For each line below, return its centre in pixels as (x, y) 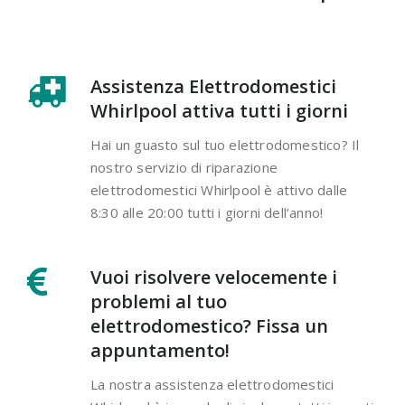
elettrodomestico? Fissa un (209, 326)
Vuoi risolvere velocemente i (214, 278)
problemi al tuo (159, 302)
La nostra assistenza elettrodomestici (212, 385)
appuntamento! (160, 351)
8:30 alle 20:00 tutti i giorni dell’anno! (207, 213)
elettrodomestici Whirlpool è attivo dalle (219, 190)
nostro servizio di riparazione (184, 168)
